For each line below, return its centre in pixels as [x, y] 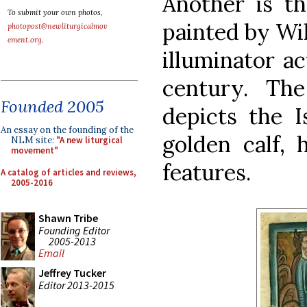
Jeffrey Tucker [72, 273]
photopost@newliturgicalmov [58, 26]
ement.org [25, 40]
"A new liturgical [89, 140]
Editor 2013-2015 [76, 285]
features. [207, 172]
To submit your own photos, [55, 12]
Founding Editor [74, 230]
